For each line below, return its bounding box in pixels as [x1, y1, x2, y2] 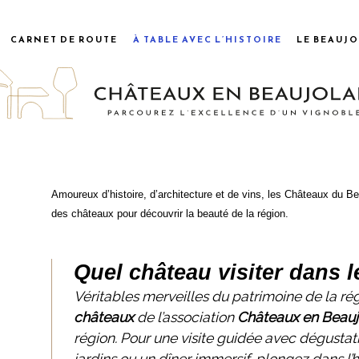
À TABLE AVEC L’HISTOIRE [132, 32, 282, 46]
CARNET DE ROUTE [10, 32, 119, 46]
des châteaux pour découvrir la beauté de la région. [51, 207, 289, 220]
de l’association [137, 308, 238, 325]
